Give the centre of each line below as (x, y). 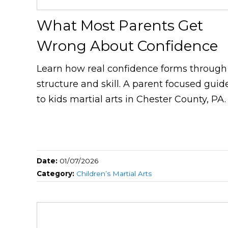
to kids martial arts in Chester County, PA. (131, 99)
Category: (56, 174)
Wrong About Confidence (127, 46)
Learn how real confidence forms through (132, 69)
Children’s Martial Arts (114, 174)
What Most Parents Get (120, 26)
